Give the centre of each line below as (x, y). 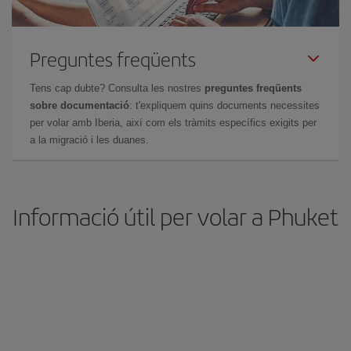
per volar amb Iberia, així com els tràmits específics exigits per (173, 123)
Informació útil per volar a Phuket (175, 216)
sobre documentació (80, 105)
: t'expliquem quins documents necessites (224, 105)
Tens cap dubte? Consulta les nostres (117, 88)
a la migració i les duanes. (89, 140)
